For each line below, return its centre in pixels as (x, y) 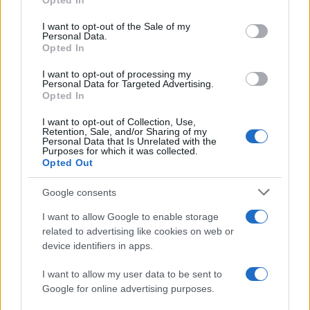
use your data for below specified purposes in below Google (152, 8)
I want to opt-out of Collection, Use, (119, 122)
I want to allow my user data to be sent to (132, 274)
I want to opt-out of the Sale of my (116, 26)
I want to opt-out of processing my (117, 74)
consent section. (56, 22)
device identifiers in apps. (98, 246)
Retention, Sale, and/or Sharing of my (125, 131)
